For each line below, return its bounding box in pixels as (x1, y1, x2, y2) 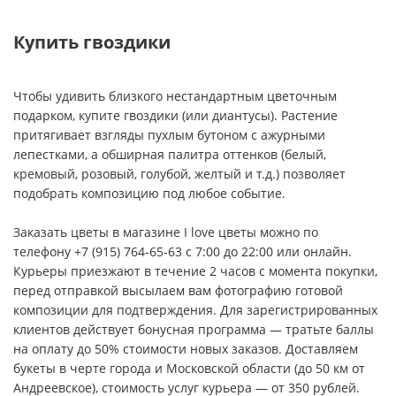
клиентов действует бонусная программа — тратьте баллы (13, 321, 374, 338)
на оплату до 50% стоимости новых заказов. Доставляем (13, 340, 358, 357)
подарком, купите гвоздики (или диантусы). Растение (13, 107, 338, 124)
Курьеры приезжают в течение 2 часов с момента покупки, (13, 263, 377, 279)
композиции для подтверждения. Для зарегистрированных (13, 301, 377, 318)
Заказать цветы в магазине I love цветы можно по (13, 224, 318, 240)
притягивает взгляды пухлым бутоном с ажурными (13, 126, 325, 143)
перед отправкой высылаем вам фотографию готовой (13, 282, 343, 299)
